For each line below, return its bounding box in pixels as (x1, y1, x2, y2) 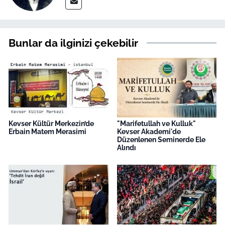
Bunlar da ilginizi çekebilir (9, 36, 138, 49)
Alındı (117, 144, 136, 152)
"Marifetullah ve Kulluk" (117, 120, 196, 128)
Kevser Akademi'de (117, 128, 181, 136)
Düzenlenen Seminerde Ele (117, 136, 205, 144)
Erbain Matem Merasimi (9, 128, 86, 136)
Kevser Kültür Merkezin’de (9, 120, 94, 128)
